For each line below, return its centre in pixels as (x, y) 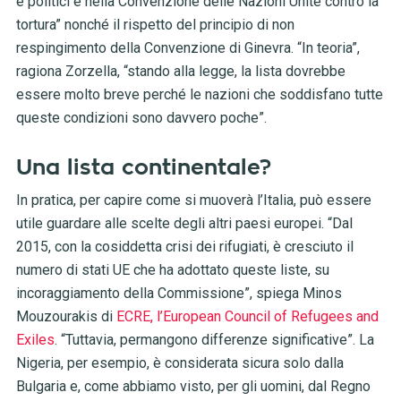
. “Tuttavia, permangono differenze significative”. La (214, 340)
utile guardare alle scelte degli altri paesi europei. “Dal (184, 224)
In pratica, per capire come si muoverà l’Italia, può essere (193, 200)
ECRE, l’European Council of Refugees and (247, 317)
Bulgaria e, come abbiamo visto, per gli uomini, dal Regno (193, 387)
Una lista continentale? (143, 168)
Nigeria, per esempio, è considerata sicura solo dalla (179, 363)
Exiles (35, 340)
